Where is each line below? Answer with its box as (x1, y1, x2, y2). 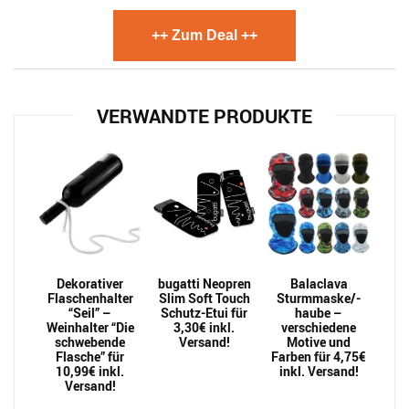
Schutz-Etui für (161, 304, 248, 321)
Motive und (287, 333, 351, 351)
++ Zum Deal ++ (152, 27, 257, 43)
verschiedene (281, 319, 357, 336)
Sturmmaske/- (277, 289, 362, 307)
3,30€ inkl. (173, 319, 236, 336)
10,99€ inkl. (56, 362, 125, 380)
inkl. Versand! (278, 362, 359, 380)
